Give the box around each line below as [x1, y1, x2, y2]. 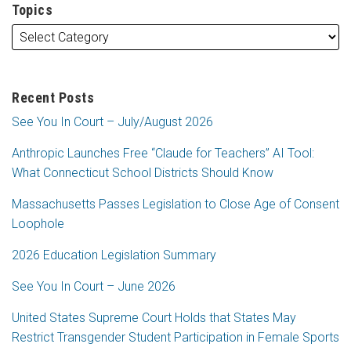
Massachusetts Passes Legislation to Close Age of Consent [12, 197, 339, 212]
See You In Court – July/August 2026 [12, 114, 213, 130]
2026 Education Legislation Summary [12, 248, 216, 263]
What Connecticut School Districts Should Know [12, 165, 273, 181]
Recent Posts [12, 89, 94, 107]
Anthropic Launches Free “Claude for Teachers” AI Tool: [12, 146, 314, 161]
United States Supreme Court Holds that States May [12, 310, 296, 326]
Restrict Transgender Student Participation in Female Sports [12, 330, 339, 346]
